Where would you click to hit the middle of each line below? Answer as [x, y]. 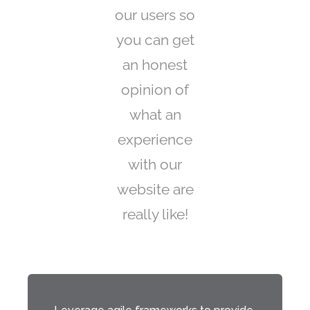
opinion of [155, 90]
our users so [155, 15]
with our [155, 164]
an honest [155, 65]
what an [155, 115]
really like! [155, 214]
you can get [155, 40]
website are [155, 189]
